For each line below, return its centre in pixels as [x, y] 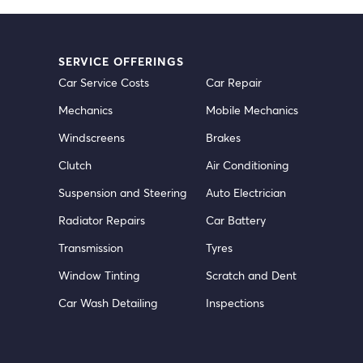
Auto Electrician [246, 192]
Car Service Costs [104, 82]
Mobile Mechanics [252, 110]
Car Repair [234, 82]
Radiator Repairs [102, 220]
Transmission [91, 248]
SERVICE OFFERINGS [121, 61]
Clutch [75, 165]
